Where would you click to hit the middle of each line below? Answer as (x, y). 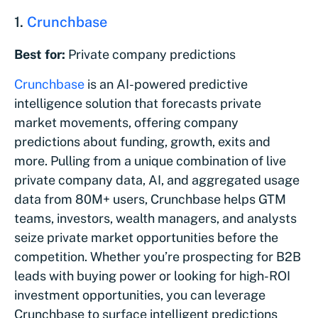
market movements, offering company (126, 122)
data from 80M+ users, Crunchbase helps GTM (150, 199)
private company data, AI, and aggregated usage (157, 180)
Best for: (40, 54)
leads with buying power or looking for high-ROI (152, 275)
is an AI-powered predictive (166, 84)
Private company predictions (150, 54)
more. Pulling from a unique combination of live (150, 160)
